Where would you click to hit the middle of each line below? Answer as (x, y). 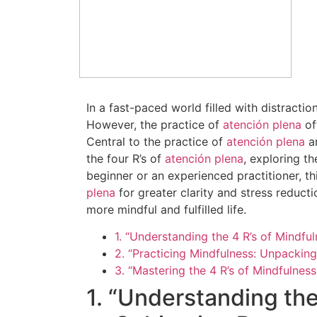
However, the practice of (155, 125)
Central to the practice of (156, 142)
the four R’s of (126, 158)
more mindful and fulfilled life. (166, 209)
